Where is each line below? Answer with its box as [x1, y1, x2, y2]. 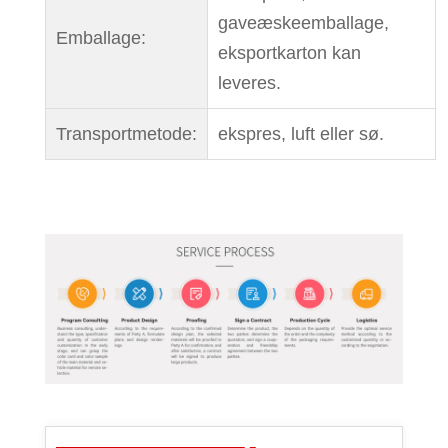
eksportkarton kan [217, 42, 361, 63]
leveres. [217, 72, 281, 93]
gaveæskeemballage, [217, 12, 389, 33]
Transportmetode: [55, 123, 197, 144]
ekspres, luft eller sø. [217, 123, 384, 144]
